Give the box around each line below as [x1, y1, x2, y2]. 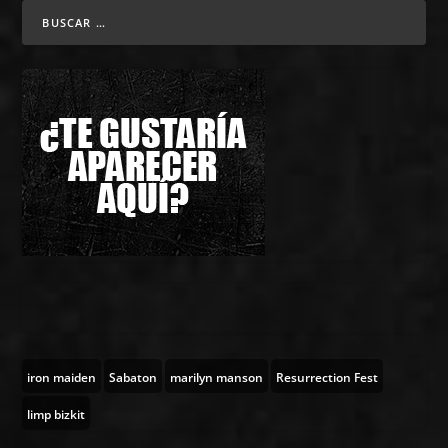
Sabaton [109, 368, 158, 386]
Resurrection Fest [276, 368, 379, 386]
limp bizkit [27, 405, 86, 423]
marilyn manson [170, 368, 264, 386]
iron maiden [27, 368, 97, 386]
